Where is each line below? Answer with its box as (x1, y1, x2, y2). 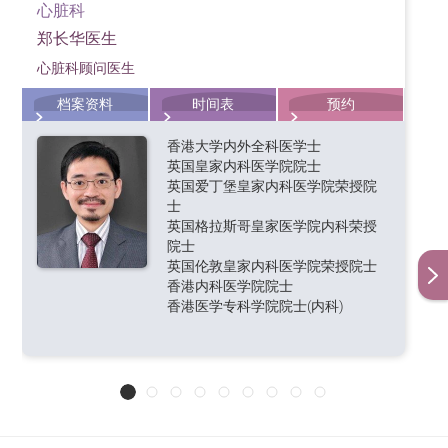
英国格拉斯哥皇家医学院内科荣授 (167, 217, 378, 234)
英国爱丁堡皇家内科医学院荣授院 (167, 177, 378, 194)
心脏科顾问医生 (37, 59, 136, 76)
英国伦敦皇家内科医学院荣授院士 (167, 257, 378, 274)
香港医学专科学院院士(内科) (167, 297, 345, 314)
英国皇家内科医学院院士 (167, 157, 322, 174)
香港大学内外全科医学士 (167, 137, 322, 154)
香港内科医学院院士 (167, 277, 294, 294)
